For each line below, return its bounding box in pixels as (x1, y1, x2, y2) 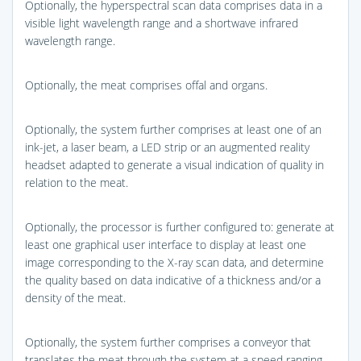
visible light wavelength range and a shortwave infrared (25, 15, 298, 31)
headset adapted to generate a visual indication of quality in (25, 156, 324, 172)
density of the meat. (25, 289, 126, 305)
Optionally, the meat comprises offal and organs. (25, 77, 268, 93)
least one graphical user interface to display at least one (25, 236, 306, 252)
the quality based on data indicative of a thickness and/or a (25, 272, 321, 288)
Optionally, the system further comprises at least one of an (25, 121, 322, 137)
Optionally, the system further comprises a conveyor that (25, 334, 311, 350)
